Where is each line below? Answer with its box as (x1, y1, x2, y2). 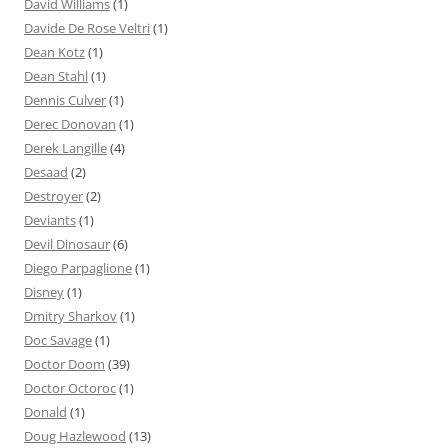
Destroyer (24, 186, 83, 205)
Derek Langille (24, 138, 107, 157)
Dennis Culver (24, 90, 106, 109)
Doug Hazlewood (24, 426, 126, 445)
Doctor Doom (24, 354, 105, 373)
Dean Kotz (24, 42, 85, 61)
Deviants (24, 210, 76, 229)
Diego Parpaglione (24, 258, 132, 277)
